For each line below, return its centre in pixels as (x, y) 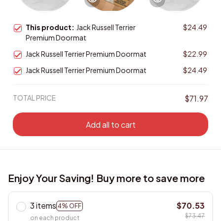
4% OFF (70, 206)
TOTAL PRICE (34, 98)
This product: (51, 27)
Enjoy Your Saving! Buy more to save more (106, 178)
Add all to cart (110, 124)
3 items (43, 206)
